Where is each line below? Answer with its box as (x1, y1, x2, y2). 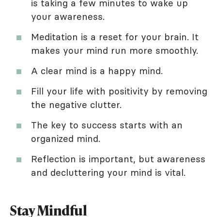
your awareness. (31, 10, 105, 22)
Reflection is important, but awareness (31, 153, 205, 165)
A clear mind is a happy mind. (31, 64, 163, 77)
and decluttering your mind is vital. (31, 166, 186, 178)
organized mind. (31, 132, 100, 144)
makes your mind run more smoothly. (31, 44, 198, 56)
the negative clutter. (31, 98, 122, 110)
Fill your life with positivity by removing (31, 85, 207, 97)
